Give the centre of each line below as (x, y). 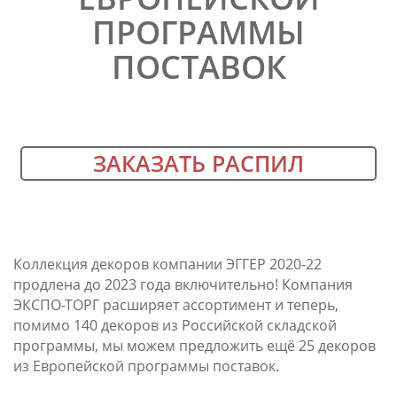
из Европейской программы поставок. (146, 366)
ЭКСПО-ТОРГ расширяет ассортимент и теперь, (176, 304)
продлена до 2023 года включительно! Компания (183, 284)
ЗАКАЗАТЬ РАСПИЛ (198, 163)
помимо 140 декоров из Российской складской (175, 325)
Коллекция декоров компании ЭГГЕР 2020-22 (167, 264)
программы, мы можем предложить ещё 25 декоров (195, 345)
